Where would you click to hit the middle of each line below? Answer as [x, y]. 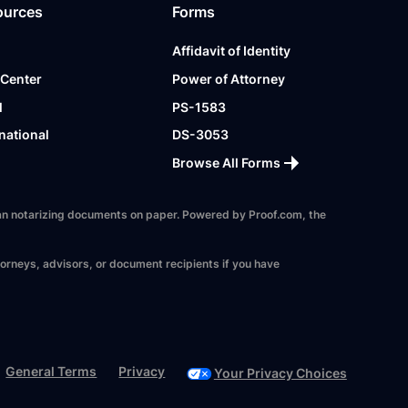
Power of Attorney [229, 79]
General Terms [51, 371]
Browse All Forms [227, 163]
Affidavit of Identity [232, 51]
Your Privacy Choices [280, 373]
